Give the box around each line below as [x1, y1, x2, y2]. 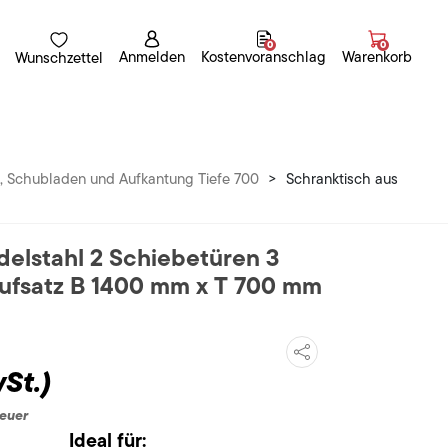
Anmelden [119, 46, 185, 69]
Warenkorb [342, 46, 412, 69]
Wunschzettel [15, 46, 103, 69]
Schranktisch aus [286, 168, 398, 191]
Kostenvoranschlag [201, 46, 326, 69]
